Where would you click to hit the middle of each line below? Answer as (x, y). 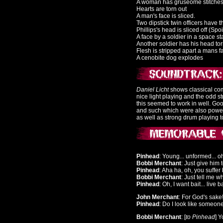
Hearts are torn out (162, 9)
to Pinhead (200, 217)
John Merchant (158, 197)
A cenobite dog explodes (170, 58)
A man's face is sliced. (166, 16)
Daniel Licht (153, 90)
